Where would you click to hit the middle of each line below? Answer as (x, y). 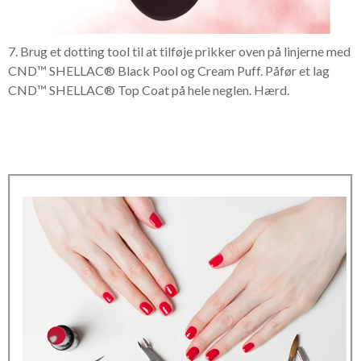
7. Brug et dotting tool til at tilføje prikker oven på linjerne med (179, 51)
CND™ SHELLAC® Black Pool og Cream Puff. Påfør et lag (169, 71)
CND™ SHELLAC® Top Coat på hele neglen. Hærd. (149, 90)
